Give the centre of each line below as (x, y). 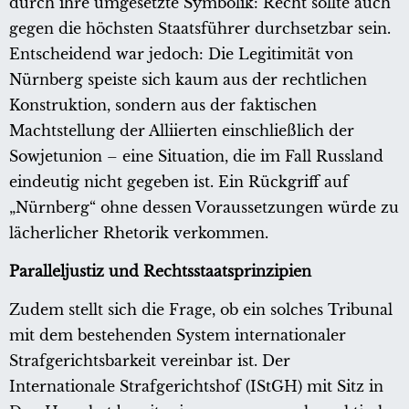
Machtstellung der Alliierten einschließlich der (182, 131)
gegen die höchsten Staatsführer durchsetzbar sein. (200, 29)
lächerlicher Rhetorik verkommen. (139, 233)
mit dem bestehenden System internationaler (178, 336)
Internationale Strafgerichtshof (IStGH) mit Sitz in (196, 387)
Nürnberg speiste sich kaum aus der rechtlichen (188, 80)
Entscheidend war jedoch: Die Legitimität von (181, 54)
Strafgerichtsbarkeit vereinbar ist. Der (150, 361)
